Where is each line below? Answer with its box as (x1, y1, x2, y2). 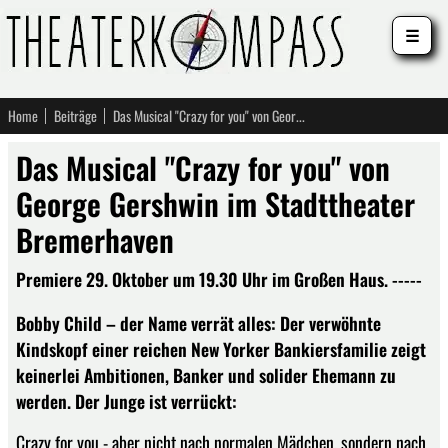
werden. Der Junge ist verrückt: (16, 387, 237, 414)
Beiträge (54, 105, 97, 126)
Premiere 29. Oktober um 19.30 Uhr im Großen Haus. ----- (16, 266, 422, 292)
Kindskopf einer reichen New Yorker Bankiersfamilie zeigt (16, 335, 426, 362)
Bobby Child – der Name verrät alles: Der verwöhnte (16, 309, 381, 336)
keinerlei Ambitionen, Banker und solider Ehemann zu (16, 361, 396, 388)
